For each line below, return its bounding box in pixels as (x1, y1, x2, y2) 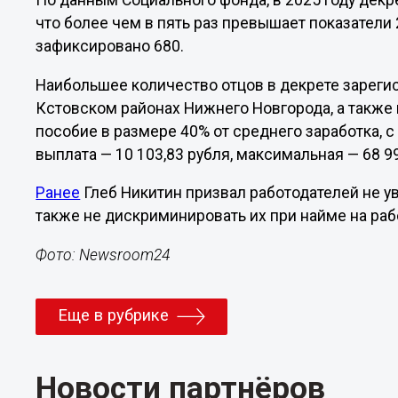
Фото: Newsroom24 (36, 245, 171, 264)
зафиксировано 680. (36, 37, 185, 56)
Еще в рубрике (58, 306, 170, 326)
